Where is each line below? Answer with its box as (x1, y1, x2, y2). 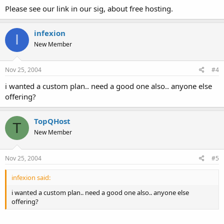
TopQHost (34, 116, 70, 126)
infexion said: (11, 172, 50, 182)
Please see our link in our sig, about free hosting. (5, 3, 173, 13)
